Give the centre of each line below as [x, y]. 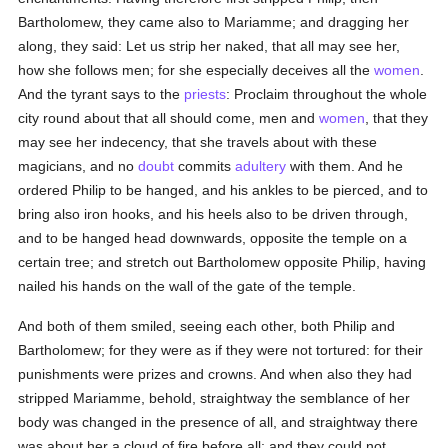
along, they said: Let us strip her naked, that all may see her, [209, 46]
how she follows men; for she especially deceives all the [196, 70]
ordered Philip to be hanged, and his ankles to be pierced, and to [223, 190]
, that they [397, 118]
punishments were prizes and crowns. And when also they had [215, 374]
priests [205, 94]
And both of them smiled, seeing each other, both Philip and [207, 326]
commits [205, 166]
